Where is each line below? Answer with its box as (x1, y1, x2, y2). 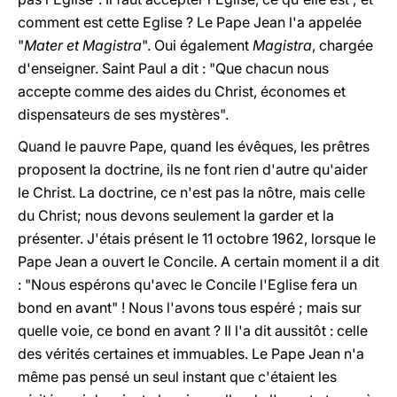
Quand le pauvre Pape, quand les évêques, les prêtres (18, 137, 370, 155)
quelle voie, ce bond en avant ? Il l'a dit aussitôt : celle (18, 322, 368, 339)
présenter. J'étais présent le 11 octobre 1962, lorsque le (18, 230, 376, 247)
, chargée (312, 36, 373, 54)
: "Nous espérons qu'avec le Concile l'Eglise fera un (18, 276, 357, 293)
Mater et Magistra (24, 36, 142, 54)
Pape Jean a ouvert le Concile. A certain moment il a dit (18, 253, 379, 270)
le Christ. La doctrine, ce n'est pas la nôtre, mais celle (18, 183, 365, 201)
